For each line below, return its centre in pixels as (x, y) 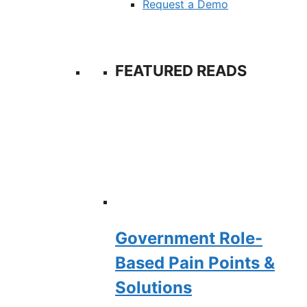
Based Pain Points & (195, 262)
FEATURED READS (181, 71)
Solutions (153, 287)
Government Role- (189, 238)
